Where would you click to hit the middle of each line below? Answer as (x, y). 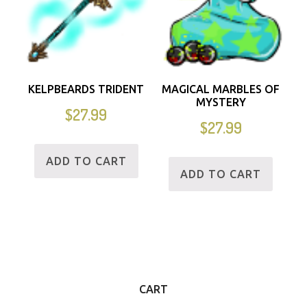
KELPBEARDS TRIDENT (86, 89)
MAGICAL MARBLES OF (221, 89)
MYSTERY (221, 102)
